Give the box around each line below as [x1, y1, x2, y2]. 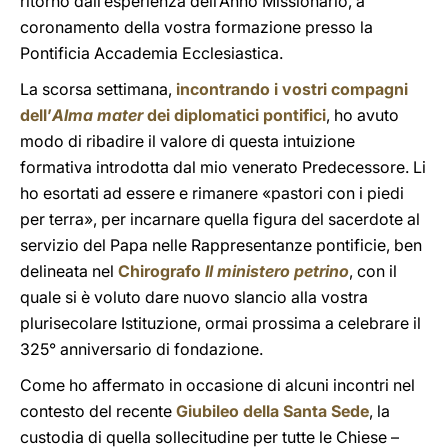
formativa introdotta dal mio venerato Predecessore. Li [20, 157, 426, 177]
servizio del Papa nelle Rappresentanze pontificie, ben [20, 235, 422, 255]
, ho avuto [326, 105, 399, 125]
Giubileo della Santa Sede [176, 401, 369, 421]
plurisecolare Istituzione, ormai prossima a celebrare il [20, 313, 421, 333]
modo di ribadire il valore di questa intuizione [20, 131, 355, 151]
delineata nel [20, 261, 118, 281]
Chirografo [118, 261, 205, 281]
